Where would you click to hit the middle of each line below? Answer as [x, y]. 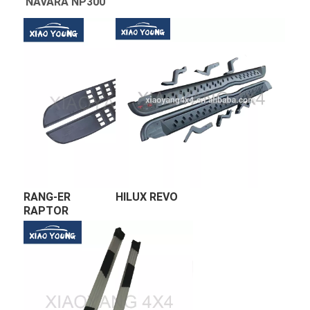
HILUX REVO [151, 180]
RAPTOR [53, 194]
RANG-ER [54, 180]
